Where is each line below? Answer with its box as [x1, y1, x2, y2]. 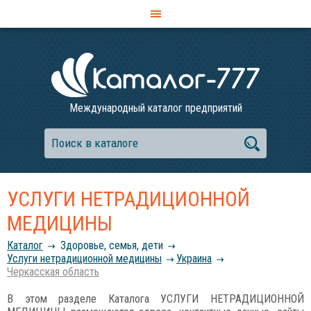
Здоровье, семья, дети [60, 239, 163, 252]
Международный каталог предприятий [69, 101, 242, 115]
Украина [176, 252, 212, 265]
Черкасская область [7, 265, 99, 278]
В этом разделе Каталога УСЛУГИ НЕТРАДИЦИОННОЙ [7, 292, 304, 305]
